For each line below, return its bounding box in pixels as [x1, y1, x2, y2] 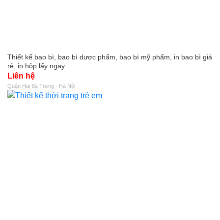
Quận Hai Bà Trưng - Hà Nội [7, 82, 75, 89]
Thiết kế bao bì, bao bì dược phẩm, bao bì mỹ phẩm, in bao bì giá [7, 53, 212, 61]
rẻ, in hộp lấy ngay [7, 61, 65, 70]
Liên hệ [7, 71, 35, 80]
